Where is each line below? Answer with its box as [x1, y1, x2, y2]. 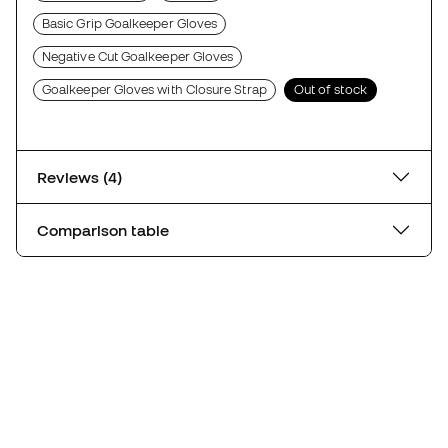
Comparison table [37, 220, 169, 239]
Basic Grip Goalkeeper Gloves [42, 15, 218, 31]
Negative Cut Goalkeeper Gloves [42, 48, 234, 64]
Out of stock [293, 81, 367, 97]
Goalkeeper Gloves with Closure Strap [42, 81, 267, 97]
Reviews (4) [103, 167, 122, 186]
